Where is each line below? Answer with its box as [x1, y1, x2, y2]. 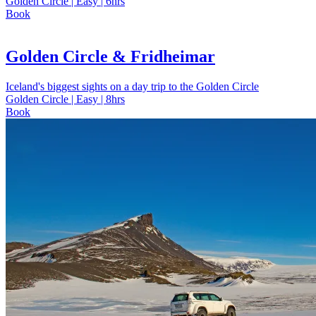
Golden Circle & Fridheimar [6, 47, 215, 66]
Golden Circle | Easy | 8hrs [6, 93, 125, 106]
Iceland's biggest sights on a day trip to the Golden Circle [6, 80, 259, 93]
